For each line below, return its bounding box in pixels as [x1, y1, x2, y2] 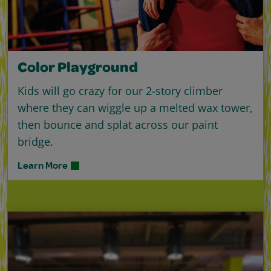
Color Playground [18, 62, 138, 77]
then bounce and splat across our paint [18, 117, 218, 132]
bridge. [18, 134, 53, 149]
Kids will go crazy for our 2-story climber [18, 83, 223, 99]
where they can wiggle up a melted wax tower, [18, 100, 253, 116]
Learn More [18, 158, 68, 172]
